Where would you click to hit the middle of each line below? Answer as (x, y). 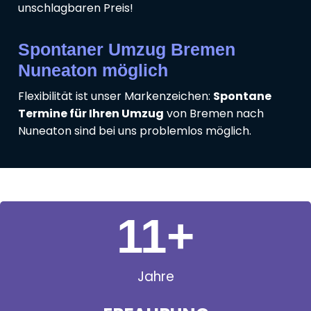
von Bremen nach (214, 114)
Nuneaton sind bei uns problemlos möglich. (135, 131)
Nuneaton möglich (93, 70)
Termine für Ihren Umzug (91, 114)
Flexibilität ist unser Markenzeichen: (116, 96)
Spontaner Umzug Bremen (127, 50)
